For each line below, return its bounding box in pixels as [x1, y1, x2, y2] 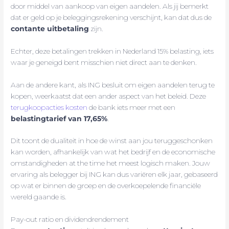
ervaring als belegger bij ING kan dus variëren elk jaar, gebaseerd [11, 170, 218, 179]
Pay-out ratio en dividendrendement [11, 215, 129, 224]
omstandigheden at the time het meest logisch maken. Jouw [11, 159, 211, 168]
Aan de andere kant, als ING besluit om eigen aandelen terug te [11, 80, 215, 89]
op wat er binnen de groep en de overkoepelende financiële [11, 181, 201, 190]
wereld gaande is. [11, 193, 67, 201]
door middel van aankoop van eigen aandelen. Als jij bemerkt [11, 2, 209, 10]
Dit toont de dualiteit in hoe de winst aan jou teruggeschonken [11, 136, 213, 145]
